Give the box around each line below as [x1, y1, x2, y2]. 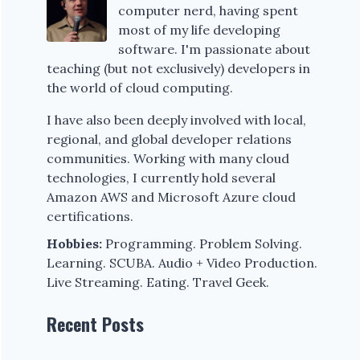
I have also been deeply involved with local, [47, 111, 307, 128]
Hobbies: [47, 235, 103, 252]
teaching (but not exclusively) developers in [47, 59, 311, 76]
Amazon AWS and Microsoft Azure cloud [47, 188, 297, 205]
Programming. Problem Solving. [102, 235, 303, 252]
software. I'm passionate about [118, 40, 311, 57]
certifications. [47, 207, 134, 224]
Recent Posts [47, 310, 145, 337]
